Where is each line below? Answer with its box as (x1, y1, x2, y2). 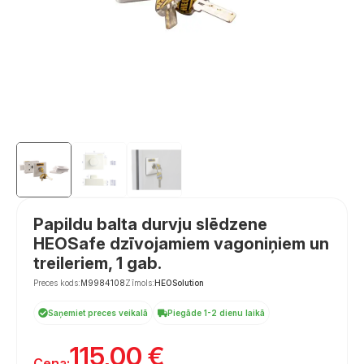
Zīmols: (125, 277, 154, 288)
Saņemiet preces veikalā (48, 307, 148, 318)
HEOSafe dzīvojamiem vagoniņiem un (33, 233, 329, 253)
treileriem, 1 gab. (33, 253, 162, 273)
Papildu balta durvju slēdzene (33, 214, 267, 234)
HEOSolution (154, 277, 204, 288)
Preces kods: (33, 277, 80, 288)
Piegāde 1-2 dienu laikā (167, 307, 265, 318)
